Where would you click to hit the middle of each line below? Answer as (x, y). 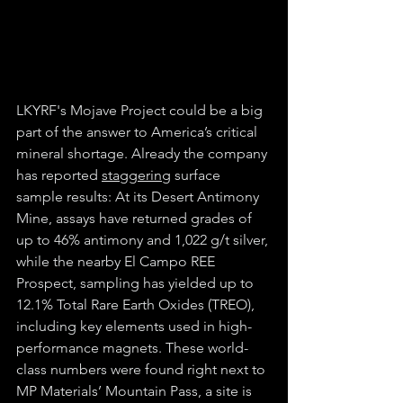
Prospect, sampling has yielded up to (137, 282)
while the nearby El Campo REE (117, 261)
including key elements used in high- (134, 326)
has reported (59, 175)
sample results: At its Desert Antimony (139, 196)
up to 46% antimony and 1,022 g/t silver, (144, 239)
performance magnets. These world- (132, 347)
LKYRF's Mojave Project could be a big (141, 110)
